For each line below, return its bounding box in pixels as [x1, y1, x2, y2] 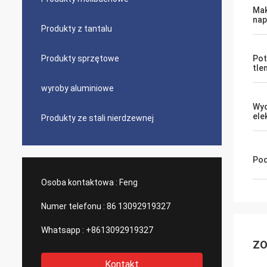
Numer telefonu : [41, 201, 105, 211]
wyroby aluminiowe [41, 83, 114, 93]
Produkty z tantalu [41, 24, 112, 33]
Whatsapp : [41, 225, 84, 235]
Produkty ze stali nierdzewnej [41, 113, 154, 123]
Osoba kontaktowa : [41, 178, 117, 187]
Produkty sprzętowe [41, 54, 119, 63]
